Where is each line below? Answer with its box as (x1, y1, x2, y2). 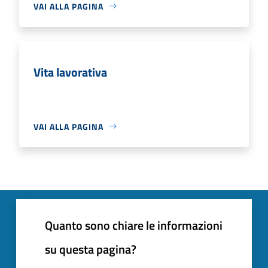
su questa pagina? (45, 239, 136, 258)
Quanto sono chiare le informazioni (45, 215, 223, 234)
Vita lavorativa (33, 62, 107, 81)
